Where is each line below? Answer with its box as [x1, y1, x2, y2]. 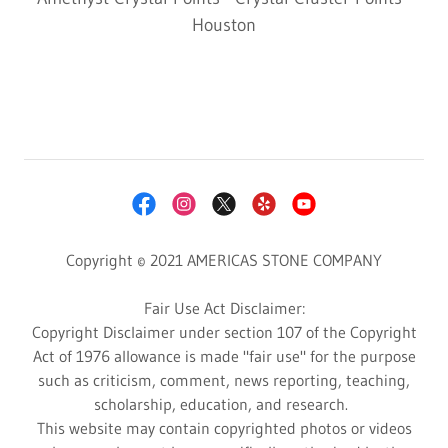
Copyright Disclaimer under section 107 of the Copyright [31, 321, 417, 342]
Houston [192, 13, 256, 36]
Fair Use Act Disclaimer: [143, 297, 305, 318]
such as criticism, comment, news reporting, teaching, [38, 369, 410, 390]
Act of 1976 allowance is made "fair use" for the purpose [32, 345, 416, 366]
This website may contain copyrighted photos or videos [36, 417, 412, 438]
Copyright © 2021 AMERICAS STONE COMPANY [66, 249, 382, 270]
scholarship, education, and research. [94, 393, 354, 414]
